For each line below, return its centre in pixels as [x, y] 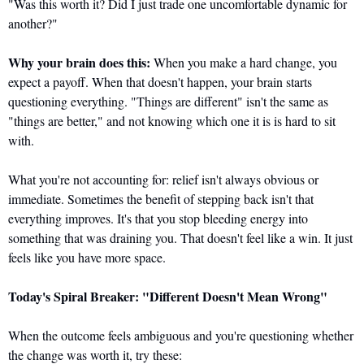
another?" [33, 23]
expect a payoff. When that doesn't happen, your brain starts [160, 81]
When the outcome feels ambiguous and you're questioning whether [181, 335]
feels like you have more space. [87, 257]
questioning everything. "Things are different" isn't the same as [168, 101]
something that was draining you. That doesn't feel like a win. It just [180, 237]
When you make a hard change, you [244, 62]
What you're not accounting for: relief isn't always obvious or [163, 179]
